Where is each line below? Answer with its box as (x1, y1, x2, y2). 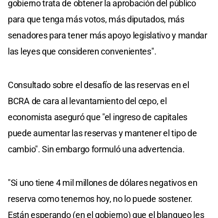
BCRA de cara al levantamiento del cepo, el (8, 95, 167, 106)
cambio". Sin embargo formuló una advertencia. (8, 144, 185, 154)
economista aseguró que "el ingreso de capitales (8, 111, 187, 122)
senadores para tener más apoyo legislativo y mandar (8, 30, 207, 40)
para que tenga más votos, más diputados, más (8, 14, 184, 24)
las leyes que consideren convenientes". (8, 46, 157, 56)
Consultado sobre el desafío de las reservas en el (8, 79, 189, 90)
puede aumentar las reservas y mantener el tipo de (8, 127, 197, 138)
